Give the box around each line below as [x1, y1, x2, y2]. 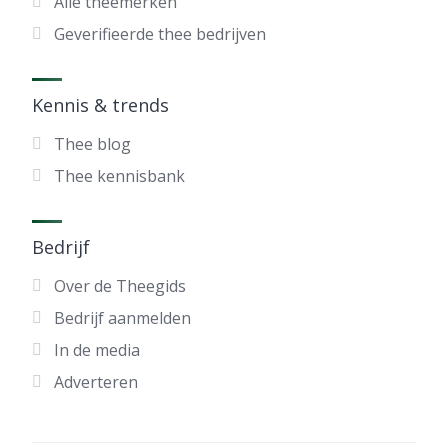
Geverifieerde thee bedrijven [53, 23, 266, 45]
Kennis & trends [32, 93, 169, 117]
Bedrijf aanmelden [53, 307, 191, 329]
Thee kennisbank [53, 165, 185, 187]
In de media [53, 339, 140, 361]
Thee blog [53, 133, 131, 155]
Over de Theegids [53, 275, 186, 297]
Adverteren [53, 371, 138, 393]
